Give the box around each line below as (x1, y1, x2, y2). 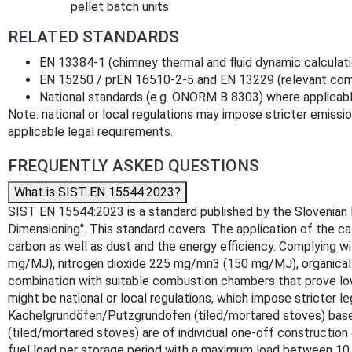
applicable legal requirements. (8, 124, 173, 140)
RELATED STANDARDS (8, 27, 179, 47)
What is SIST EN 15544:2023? (14, 185, 181, 200)
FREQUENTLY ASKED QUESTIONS (8, 156, 259, 176)
